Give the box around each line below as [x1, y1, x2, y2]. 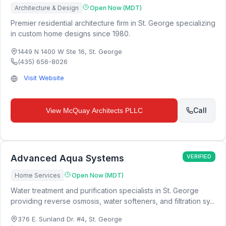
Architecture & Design [15, 4, 79, 12]
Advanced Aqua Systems [11, 153, 124, 163]
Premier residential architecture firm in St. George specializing [11, 19, 215, 27]
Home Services [15, 172, 61, 179]
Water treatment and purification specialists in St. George [11, 186, 199, 195]
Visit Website [24, 74, 64, 82]
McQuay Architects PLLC [63, 106, 143, 115]
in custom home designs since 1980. [11, 29, 130, 38]
